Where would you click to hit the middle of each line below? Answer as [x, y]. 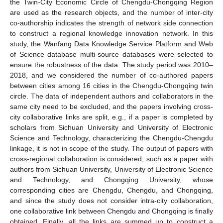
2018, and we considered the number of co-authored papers [111, 75]
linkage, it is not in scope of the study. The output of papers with [111, 148]
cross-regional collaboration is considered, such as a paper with [111, 159]
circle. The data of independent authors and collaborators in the [111, 96]
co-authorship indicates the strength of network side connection [111, 23]
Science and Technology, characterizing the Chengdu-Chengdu [111, 138]
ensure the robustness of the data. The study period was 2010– [111, 65]
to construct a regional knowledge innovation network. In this [111, 33]
